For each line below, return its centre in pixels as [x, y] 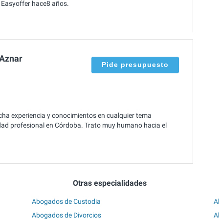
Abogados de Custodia [66, 201]
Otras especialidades [109, 183]
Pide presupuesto [135, 64]
